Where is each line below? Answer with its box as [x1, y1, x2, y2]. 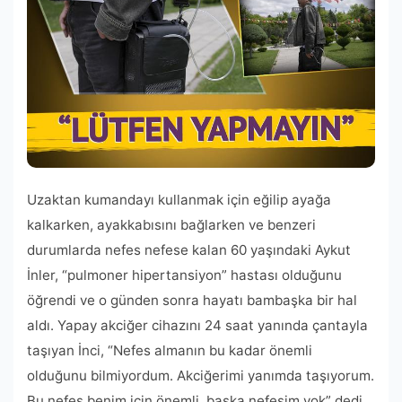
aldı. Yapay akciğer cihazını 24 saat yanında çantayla [27, 316, 368, 334]
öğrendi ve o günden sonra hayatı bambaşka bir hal [27, 291, 357, 309]
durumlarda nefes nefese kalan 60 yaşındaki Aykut [27, 240, 351, 258]
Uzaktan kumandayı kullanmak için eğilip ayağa [27, 190, 331, 208]
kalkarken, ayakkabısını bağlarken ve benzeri [27, 215, 316, 233]
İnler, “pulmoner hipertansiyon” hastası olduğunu [27, 266, 342, 284]
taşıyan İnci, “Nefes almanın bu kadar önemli [27, 341, 312, 359]
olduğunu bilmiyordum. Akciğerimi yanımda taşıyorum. [27, 366, 374, 384]
